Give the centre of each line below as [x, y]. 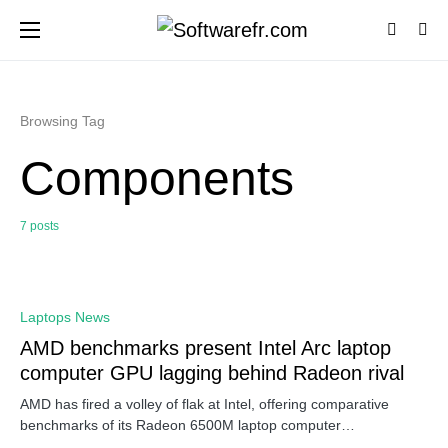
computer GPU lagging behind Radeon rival [212, 373]
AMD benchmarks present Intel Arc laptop [205, 348]
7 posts [39, 226]
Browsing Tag [62, 121]
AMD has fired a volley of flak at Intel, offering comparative [204, 404]
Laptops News [65, 317]
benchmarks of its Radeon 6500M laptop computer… [187, 425]
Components [157, 178]
